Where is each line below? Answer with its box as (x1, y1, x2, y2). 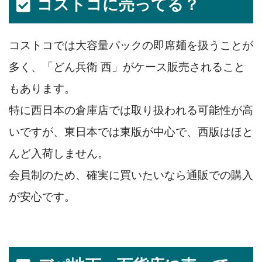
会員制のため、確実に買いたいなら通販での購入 (9, 168, 253, 181)
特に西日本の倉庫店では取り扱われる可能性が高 (9, 104, 253, 116)
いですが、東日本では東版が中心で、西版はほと (9, 125, 253, 138)
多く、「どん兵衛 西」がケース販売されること (9, 60, 245, 73)
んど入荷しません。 (9, 147, 109, 160)
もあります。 (9, 82, 75, 95)
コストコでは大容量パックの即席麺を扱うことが (9, 39, 253, 51)
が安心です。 (9, 190, 75, 203)
